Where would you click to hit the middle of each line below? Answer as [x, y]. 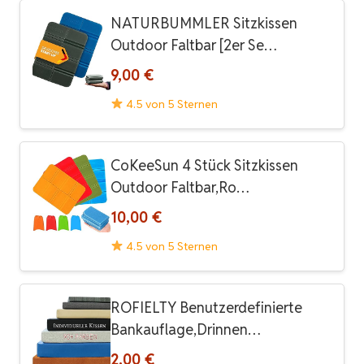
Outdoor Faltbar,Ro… [180, 187]
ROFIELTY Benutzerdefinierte [206, 307]
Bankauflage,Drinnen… [186, 329]
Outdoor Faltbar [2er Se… [194, 45]
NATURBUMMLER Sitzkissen [204, 23]
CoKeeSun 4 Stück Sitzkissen [204, 165]
